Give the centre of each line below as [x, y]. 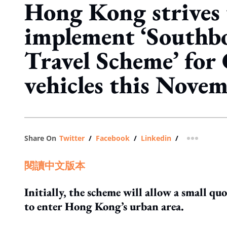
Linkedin [156, 138]
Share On [40, 138]
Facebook [113, 138]
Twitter [72, 138]
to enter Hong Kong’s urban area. [104, 206]
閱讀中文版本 [55, 166]
